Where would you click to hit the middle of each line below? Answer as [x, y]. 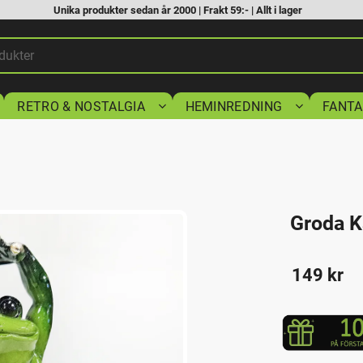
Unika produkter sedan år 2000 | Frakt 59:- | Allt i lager [177, 10]
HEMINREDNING [234, 107]
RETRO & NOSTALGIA [81, 107]
